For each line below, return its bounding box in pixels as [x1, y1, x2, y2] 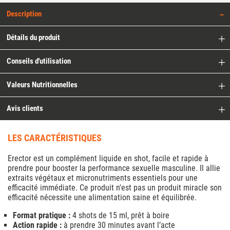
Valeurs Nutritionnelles [7, 80, 78, 90]
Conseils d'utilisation [7, 56, 71, 66]
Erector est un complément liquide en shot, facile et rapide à [8, 154, 208, 164]
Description [7, 9, 42, 19]
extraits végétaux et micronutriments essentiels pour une [8, 173, 198, 183]
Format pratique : [13, 210, 70, 221]
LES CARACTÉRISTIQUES [8, 132, 102, 144]
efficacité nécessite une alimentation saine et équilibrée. [8, 193, 197, 203]
